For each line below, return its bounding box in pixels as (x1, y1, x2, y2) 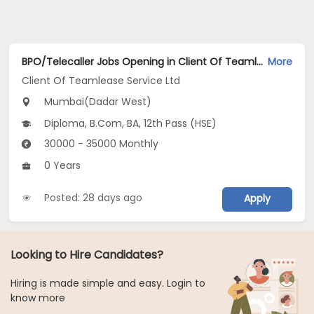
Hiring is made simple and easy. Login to (11, 276, 205, 291)
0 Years (41, 158, 81, 173)
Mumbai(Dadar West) (41, 95, 152, 109)
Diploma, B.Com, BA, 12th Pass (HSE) (41, 116, 217, 131)
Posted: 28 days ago (44, 190, 143, 205)
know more (11, 291, 65, 306)
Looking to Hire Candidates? (11, 247, 163, 264)
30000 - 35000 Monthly (41, 137, 159, 151)
